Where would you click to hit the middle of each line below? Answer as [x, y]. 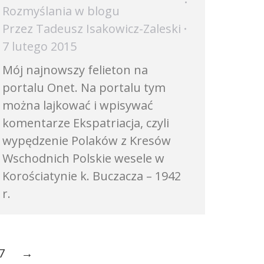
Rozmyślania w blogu [61, 11]
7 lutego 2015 [39, 46]
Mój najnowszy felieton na [75, 70]
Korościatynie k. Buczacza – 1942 [92, 176]
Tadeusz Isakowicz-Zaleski [108, 29]
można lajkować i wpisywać [78, 105]
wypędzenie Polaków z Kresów [87, 141]
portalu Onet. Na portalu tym [84, 88]
